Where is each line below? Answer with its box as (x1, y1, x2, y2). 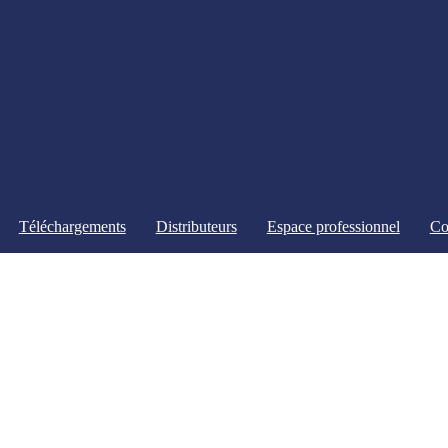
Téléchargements (18, 218, 126, 235)
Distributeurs (155, 218, 237, 235)
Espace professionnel (266, 218, 400, 235)
